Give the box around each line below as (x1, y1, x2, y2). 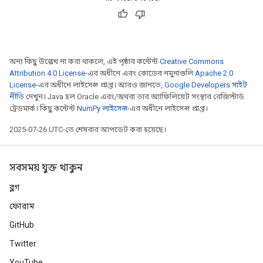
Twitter (9, 239, 36, 248)
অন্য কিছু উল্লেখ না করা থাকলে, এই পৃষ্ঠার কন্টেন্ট (9, 57, 160, 66)
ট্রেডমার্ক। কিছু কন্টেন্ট (9, 104, 77, 113)
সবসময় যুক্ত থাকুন (9, 162, 82, 174)
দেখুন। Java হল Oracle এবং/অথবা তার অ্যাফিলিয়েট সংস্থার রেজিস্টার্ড (24, 92, 244, 101)
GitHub (9, 220, 34, 230)
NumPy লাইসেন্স (77, 104, 127, 113)
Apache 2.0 (195, 69, 233, 77)
